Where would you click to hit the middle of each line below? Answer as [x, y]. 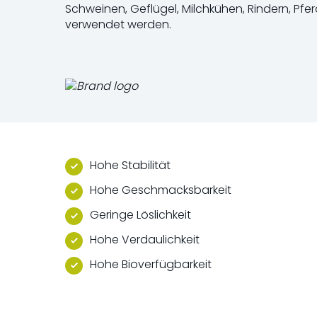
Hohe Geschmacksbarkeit [161, 190]
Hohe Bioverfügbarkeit [151, 264]
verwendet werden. [118, 24]
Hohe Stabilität [130, 165]
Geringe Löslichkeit [140, 214]
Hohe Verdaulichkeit [145, 239]
